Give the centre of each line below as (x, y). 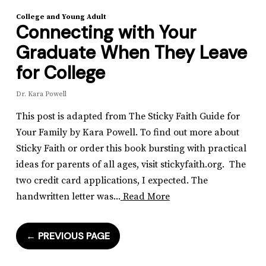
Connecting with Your (106, 33)
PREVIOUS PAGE (72, 236)
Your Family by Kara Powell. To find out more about (127, 133)
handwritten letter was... (68, 197)
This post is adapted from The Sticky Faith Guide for (128, 117)
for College (60, 73)
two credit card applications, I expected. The (112, 181)
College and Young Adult (61, 17)
